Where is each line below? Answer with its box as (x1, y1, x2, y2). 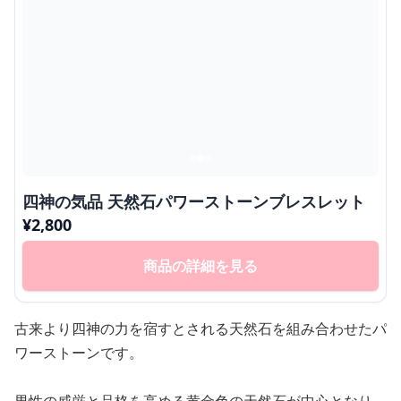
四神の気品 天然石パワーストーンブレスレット (22, 191, 365, 213)
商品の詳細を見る (143, 256, 258, 277)
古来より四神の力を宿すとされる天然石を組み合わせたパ (14, 319, 387, 339)
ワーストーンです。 (14, 343, 143, 363)
